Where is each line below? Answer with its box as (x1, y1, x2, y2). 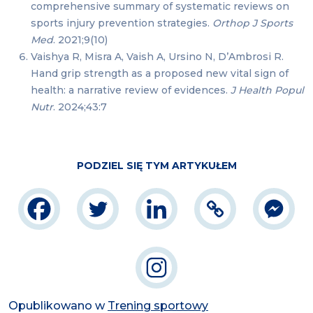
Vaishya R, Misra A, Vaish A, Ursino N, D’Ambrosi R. (31, 50, 284, 64)
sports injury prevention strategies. (31, 17, 212, 30)
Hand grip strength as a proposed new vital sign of (31, 67, 289, 80)
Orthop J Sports (212, 17, 293, 30)
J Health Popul (231, 84, 304, 97)
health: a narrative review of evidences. (31, 84, 231, 97)
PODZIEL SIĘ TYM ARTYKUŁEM (76, 159, 237, 173)
